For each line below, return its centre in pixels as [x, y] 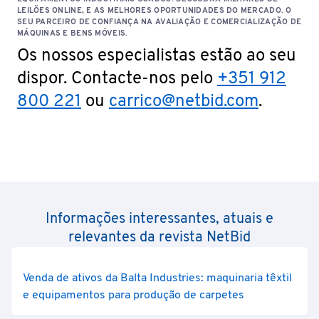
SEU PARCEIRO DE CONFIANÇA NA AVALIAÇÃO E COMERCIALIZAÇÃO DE [159, 22]
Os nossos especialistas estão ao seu [157, 56]
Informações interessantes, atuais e [159, 219]
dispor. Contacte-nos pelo [117, 79]
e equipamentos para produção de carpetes [134, 296]
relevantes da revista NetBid [159, 238]
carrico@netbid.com [184, 102]
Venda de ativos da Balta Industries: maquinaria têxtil [157, 278]
